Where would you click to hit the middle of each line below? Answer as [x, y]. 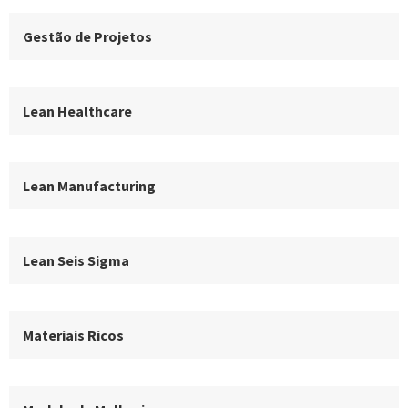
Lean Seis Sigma [76, 260]
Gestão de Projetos [87, 36]
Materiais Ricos [73, 335]
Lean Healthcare [77, 111]
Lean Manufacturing [89, 185]
